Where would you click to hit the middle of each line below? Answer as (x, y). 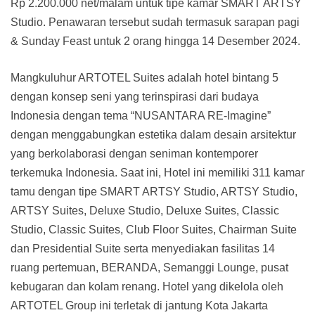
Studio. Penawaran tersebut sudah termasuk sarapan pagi (155, 22)
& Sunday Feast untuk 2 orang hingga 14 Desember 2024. (155, 41)
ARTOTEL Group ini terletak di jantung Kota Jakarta (139, 306)
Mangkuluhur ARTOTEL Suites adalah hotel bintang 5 (144, 78)
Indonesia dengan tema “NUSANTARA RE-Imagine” (141, 116)
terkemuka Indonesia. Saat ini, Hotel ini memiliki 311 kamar (157, 173)
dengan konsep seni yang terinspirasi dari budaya (135, 97)
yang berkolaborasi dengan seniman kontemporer (134, 154)
